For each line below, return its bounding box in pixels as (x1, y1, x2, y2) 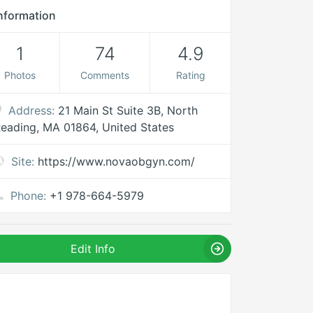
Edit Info (71, 242, 116, 256)
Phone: (10, 189, 47, 203)
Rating (175, 69, 205, 81)
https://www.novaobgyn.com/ (38, 154, 196, 168)
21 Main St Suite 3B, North (58, 103, 198, 117)
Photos (3, 69, 36, 81)
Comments (80, 69, 130, 81)
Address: (8, 103, 55, 117)
